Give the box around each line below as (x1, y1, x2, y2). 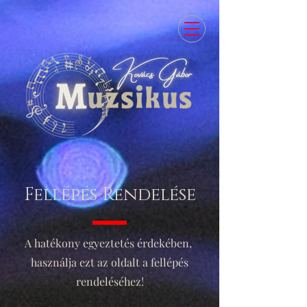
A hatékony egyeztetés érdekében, (25, 236, 195, 250)
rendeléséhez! (75, 274, 144, 288)
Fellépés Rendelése (23, 183, 196, 207)
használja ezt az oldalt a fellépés (31, 255, 188, 269)
